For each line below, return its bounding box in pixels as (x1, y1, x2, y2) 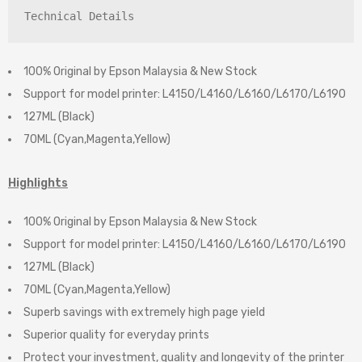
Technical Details (24, 10, 134, 23)
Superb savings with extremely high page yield (23, 305, 265, 320)
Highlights (8, 176, 68, 191)
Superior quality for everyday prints (23, 328, 209, 343)
